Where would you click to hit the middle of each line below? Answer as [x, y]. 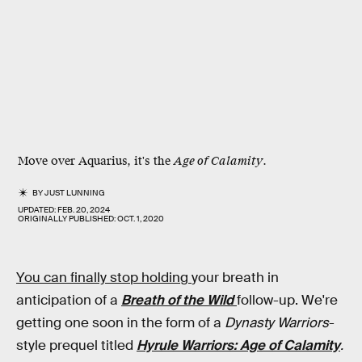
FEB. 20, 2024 [84, 210]
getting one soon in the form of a [120, 323]
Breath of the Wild [177, 300]
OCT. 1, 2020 [141, 219]
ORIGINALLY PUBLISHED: [67, 219]
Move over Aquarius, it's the [96, 161]
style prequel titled [76, 345]
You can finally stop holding [104, 278]
